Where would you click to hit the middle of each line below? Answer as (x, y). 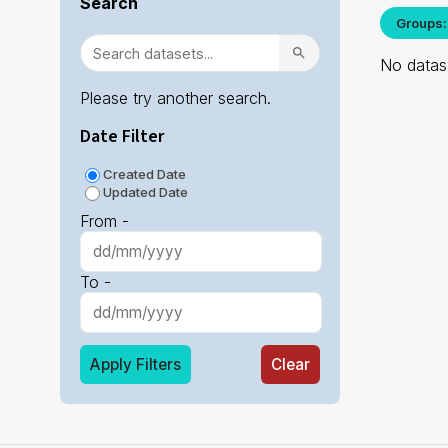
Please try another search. (175, 98)
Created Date (144, 174)
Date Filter (122, 137)
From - (104, 221)
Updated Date (145, 192)
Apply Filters (135, 365)
